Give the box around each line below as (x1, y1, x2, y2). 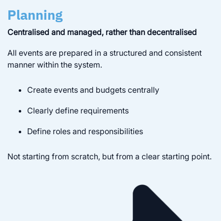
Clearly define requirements (27, 105, 129, 115)
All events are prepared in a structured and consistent (7, 47, 202, 58)
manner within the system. (7, 59, 102, 70)
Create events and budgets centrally (27, 84, 159, 95)
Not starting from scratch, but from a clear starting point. (7, 151, 212, 161)
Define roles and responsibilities (27, 126, 143, 136)
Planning (7, 5, 63, 23)
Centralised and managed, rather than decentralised (7, 27, 197, 37)
